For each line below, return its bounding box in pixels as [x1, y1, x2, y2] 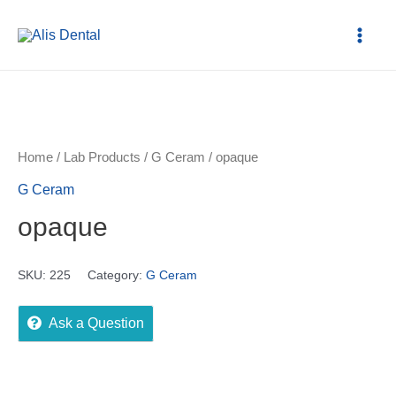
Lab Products [64, 150, 141, 164]
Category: [88, 267, 146, 282]
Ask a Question [49, 316, 144, 331]
